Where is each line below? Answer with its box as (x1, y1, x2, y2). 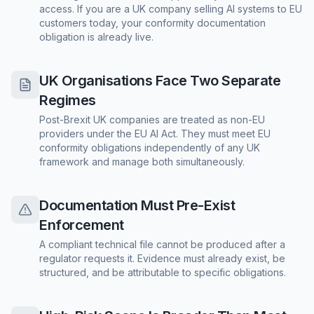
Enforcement (39, 217, 124, 233)
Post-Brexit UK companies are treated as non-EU (39, 114, 265, 125)
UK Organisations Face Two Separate (39, 72, 280, 89)
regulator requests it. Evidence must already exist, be (39, 252, 285, 264)
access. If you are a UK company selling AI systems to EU (39, 3, 302, 15)
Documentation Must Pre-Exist (39, 197, 235, 214)
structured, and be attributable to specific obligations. (39, 266, 286, 278)
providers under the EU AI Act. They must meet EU (39, 128, 271, 139)
